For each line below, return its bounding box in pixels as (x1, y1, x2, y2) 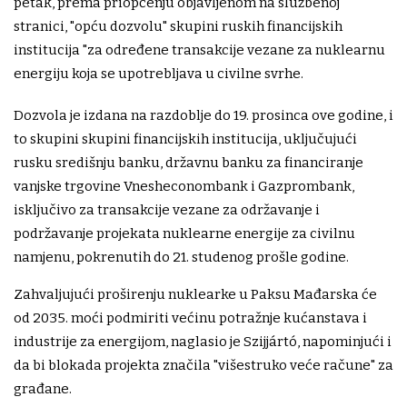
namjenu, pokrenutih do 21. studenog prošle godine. (14, 249, 349, 266)
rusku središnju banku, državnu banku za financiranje (14, 154, 363, 172)
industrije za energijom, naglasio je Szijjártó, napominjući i (14, 333, 392, 351)
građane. (14, 381, 72, 398)
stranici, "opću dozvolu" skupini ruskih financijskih (14, 18, 342, 35)
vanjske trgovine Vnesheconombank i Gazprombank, (14, 178, 354, 195)
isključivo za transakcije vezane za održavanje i (14, 202, 320, 219)
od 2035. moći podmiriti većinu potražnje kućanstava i (14, 310, 367, 327)
